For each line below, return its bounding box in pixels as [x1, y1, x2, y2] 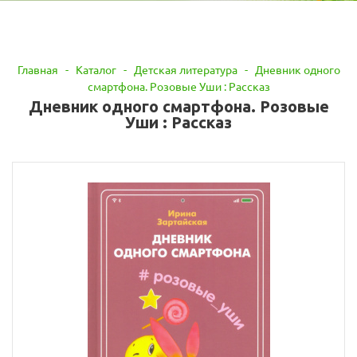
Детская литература [133, 62, 237, 77]
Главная [17, 62, 58, 77]
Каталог [75, 62, 116, 77]
